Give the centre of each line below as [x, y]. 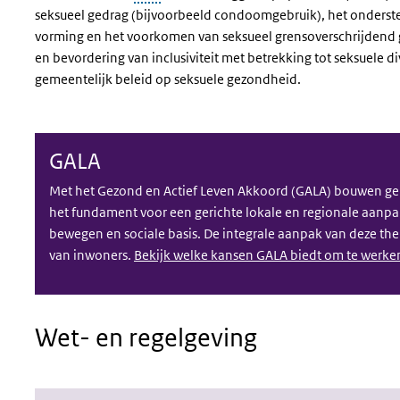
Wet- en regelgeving [146, 337]
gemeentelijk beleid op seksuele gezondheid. [168, 79]
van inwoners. [92, 255]
